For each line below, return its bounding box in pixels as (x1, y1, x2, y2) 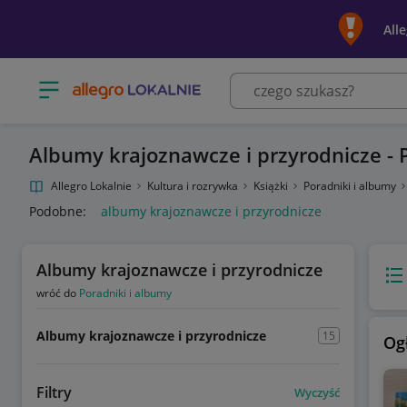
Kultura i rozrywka (147, 178, 241, 194)
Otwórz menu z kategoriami (36, 74, 204, 93)
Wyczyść (293, 383, 340, 401)
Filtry (36, 382, 72, 402)
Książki (253, 178, 291, 194)
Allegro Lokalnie (51, 178, 132, 194)
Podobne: (29, 203, 86, 220)
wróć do (36, 285, 79, 301)
